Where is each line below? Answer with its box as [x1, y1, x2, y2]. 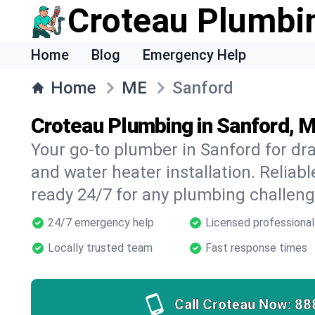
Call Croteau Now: [174, 296, 292, 313]
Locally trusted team [48, 241, 153, 255]
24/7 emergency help [48, 216, 154, 229]
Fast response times [205, 241, 307, 255]
